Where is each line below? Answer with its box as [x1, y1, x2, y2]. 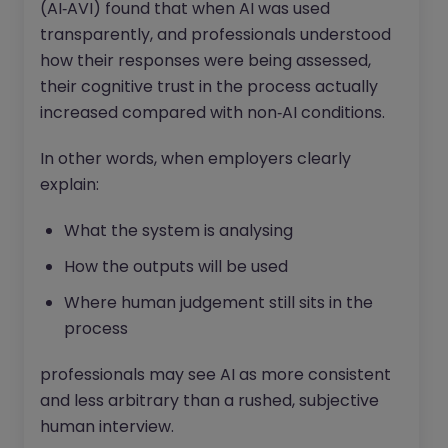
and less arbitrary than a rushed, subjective [40, 389, 379, 413]
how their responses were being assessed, [40, 49, 371, 73]
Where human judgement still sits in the [64, 291, 373, 315]
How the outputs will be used [64, 255, 288, 279]
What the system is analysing [64, 219, 293, 243]
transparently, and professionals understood [40, 23, 391, 47]
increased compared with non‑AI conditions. [40, 101, 385, 125]
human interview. [40, 415, 174, 439]
